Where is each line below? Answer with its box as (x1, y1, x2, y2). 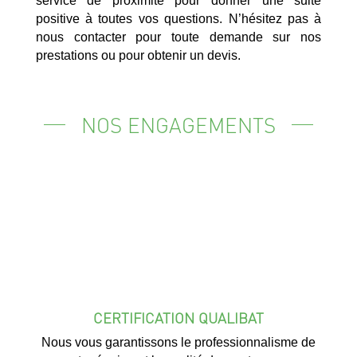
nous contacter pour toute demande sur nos (35, 30, 322, 45)
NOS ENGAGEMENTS (81, 112, 276, 139)
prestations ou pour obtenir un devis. (35, 49, 241, 63)
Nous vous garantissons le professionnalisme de (41, 335, 316, 350)
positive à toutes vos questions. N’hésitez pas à (35, 12, 322, 26)
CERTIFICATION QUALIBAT (92, 308, 264, 328)
